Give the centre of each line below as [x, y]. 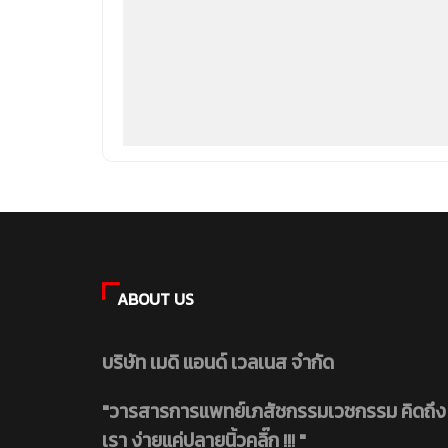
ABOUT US [155, 299]
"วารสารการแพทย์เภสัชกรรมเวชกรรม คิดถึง [274, 412]
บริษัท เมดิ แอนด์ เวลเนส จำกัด [218, 363]
